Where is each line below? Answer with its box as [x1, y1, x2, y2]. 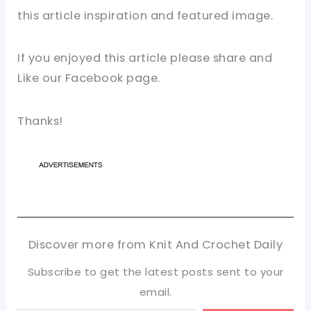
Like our [17, 70, 65, 87]
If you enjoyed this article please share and [17, 50, 273, 67]
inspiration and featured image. [81, 7, 274, 24]
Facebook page [65, 70, 158, 87]
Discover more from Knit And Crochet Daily [28, 237, 283, 253]
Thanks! [17, 113, 63, 130]
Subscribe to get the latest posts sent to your [27, 264, 284, 279]
